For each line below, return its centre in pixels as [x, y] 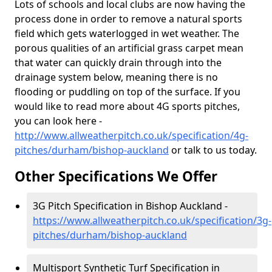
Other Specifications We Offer [116, 176]
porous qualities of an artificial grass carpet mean [129, 48]
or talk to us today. [213, 150]
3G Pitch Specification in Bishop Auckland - [130, 206]
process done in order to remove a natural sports [128, 19]
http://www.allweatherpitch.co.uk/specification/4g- [131, 135]
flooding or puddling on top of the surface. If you [127, 92]
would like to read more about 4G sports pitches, [127, 106]
